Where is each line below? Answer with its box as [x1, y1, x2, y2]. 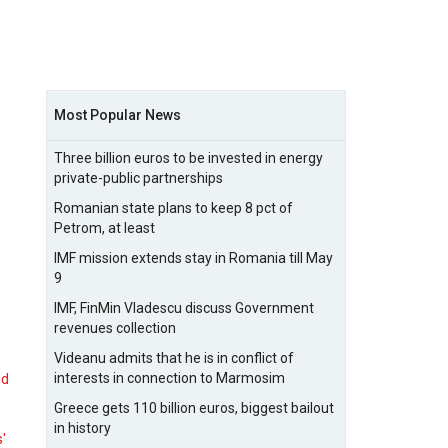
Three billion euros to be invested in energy [54, 150, 323, 166]
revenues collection [54, 320, 176, 336]
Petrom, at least [54, 220, 155, 236]
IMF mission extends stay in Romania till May [54, 250, 333, 266]
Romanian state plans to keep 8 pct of [54, 200, 293, 216]
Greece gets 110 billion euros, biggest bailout [54, 400, 334, 416]
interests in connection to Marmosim [54, 370, 285, 386]
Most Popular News [54, 107, 181, 123]
